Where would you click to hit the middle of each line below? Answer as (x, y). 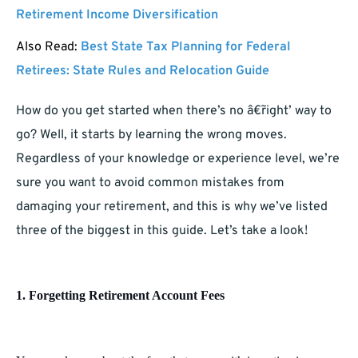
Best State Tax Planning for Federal (186, 48)
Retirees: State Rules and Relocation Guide (143, 72)
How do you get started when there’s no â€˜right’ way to (174, 111)
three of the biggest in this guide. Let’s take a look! (163, 231)
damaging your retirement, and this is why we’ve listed (172, 207)
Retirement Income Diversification (117, 16)
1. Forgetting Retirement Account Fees (122, 296)
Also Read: (48, 48)
